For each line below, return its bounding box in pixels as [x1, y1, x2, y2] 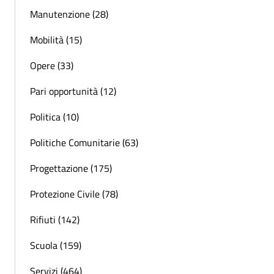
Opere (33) [30, 57, 73, 73]
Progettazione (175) [30, 160, 112, 176]
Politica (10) [30, 109, 79, 124]
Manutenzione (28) [30, 6, 108, 21]
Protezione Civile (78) [30, 186, 118, 201]
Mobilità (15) [30, 32, 82, 47]
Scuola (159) [30, 237, 81, 253]
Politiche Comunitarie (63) [30, 135, 138, 150]
